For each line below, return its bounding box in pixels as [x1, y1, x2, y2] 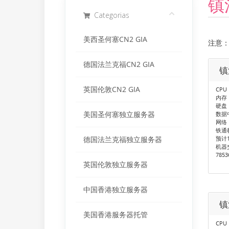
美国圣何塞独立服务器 [83, 110, 155, 119]
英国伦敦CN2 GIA [83, 85, 140, 94]
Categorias [90, 10, 129, 20]
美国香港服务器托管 [83, 210, 148, 219]
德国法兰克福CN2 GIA [83, 60, 154, 69]
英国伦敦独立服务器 [83, 160, 148, 169]
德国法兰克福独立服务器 [83, 135, 162, 144]
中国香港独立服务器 [83, 185, 148, 194]
